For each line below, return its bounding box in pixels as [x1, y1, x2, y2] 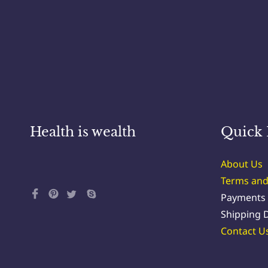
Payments [220, 191, 266, 204]
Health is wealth [30, 124, 136, 140]
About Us [220, 157, 263, 170]
